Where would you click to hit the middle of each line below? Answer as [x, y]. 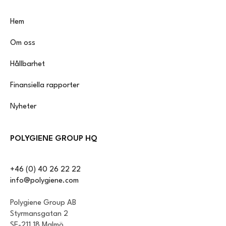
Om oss [23, 43]
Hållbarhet [27, 65]
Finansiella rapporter [45, 86]
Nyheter [23, 107]
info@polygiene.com [44, 181]
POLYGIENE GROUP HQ [54, 139]
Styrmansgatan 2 [39, 214]
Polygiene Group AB [43, 203]
